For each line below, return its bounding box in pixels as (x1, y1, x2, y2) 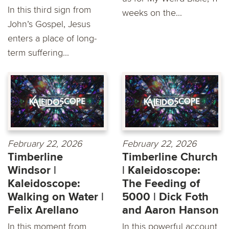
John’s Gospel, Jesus (8, 18, 90, 30)
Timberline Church (122, 150, 218, 165)
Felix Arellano (8, 203, 79, 218)
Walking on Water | (8, 190, 104, 204)
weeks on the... (122, 7, 182, 18)
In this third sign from (8, 4, 91, 15)
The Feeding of (122, 177, 200, 191)
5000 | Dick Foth (122, 190, 209, 204)
